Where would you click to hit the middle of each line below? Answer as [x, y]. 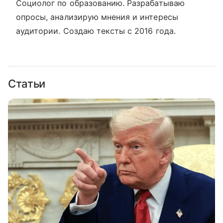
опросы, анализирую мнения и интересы [97, 17]
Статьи [27, 84]
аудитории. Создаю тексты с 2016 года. [96, 31]
